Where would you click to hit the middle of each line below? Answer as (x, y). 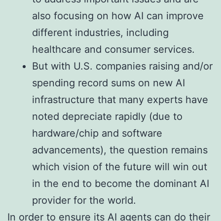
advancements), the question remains (120, 150)
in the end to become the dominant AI (121, 184)
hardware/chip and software (97, 133)
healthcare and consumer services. (113, 50)
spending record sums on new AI (109, 83)
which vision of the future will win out (120, 167)
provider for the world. (84, 201)
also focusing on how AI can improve (118, 16)
